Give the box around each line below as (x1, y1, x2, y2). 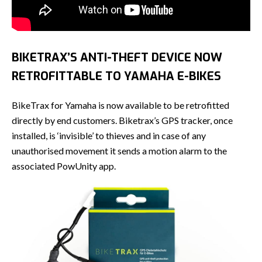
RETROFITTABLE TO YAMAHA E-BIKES (12, 68, 221, 85)
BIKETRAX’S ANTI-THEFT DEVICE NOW (12, 50, 222, 66)
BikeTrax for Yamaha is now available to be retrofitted (12, 99, 229, 111)
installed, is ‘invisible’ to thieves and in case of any (12, 130, 206, 142)
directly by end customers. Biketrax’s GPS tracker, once (12, 115, 233, 126)
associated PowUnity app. (12, 160, 116, 172)
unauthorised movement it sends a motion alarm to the (12, 145, 227, 157)
